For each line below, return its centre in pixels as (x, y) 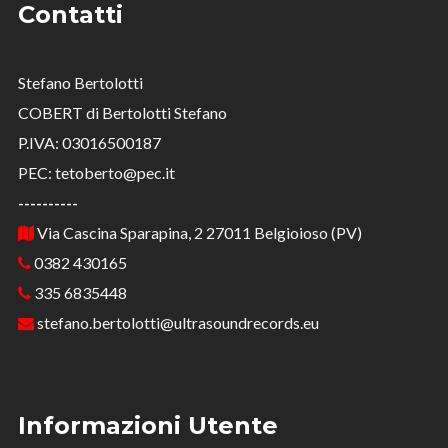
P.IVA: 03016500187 (89, 142)
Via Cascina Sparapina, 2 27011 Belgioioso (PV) (197, 232)
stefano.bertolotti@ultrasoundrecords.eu (176, 322)
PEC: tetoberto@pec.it (96, 172)
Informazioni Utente (147, 425)
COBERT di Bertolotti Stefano (122, 112)
